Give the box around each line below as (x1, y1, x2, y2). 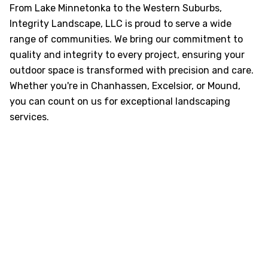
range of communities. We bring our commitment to (10, 33, 243, 45)
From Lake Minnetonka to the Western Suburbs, (10, 2, 222, 14)
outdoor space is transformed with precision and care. (10, 65, 254, 76)
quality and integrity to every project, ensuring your (10, 49, 245, 60)
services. (10, 111, 49, 123)
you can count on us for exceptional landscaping (10, 96, 230, 107)
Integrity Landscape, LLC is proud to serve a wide (10, 18, 232, 29)
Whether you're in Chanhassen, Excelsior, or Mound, (10, 80, 240, 92)
